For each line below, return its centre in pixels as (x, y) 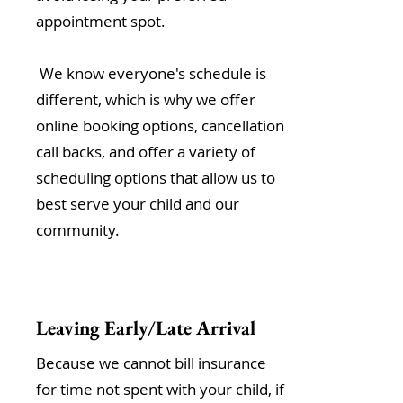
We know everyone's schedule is (151, 73)
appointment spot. (101, 21)
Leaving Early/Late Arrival (146, 328)
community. (80, 230)
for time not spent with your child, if (160, 389)
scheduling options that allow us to (156, 178)
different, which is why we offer (146, 99)
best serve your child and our (138, 204)
